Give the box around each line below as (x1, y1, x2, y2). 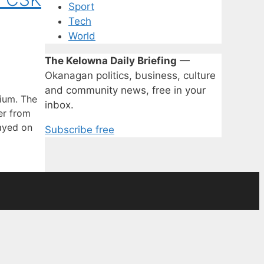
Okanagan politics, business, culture (45, 70, 216, 82)
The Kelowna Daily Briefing (45, 55, 177, 67)
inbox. (45, 99, 74, 111)
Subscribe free (45, 124, 114, 136)
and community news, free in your (45, 84, 206, 97)
